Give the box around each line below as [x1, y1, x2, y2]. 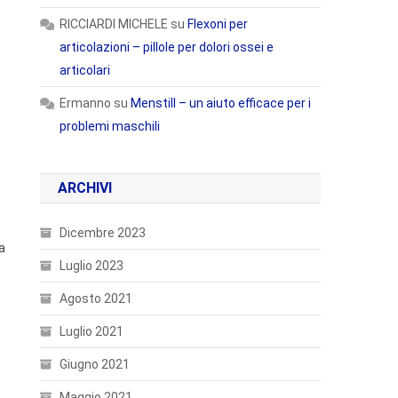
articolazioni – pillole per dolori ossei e [60, 40, 275, 54]
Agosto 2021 [60, 291, 133, 306]
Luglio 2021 [60, 324, 124, 338]
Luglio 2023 [60, 259, 124, 273]
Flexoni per [187, 17, 249, 31]
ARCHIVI [58, 179, 113, 196]
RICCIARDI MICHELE [60, 17, 169, 31]
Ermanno [60, 96, 112, 110]
